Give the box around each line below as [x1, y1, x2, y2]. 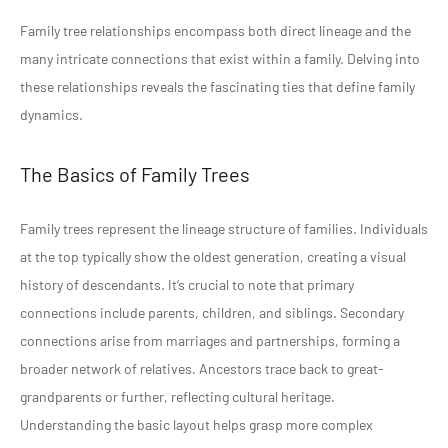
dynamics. [20, 106, 83, 124]
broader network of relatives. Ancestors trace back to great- [20, 360, 384, 378]
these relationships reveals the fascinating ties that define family [20, 78, 415, 96]
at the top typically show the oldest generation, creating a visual [20, 248, 406, 266]
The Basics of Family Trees [20, 162, 250, 187]
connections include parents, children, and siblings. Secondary [20, 304, 404, 322]
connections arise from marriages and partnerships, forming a [20, 332, 400, 350]
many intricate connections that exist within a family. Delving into [20, 50, 420, 68]
